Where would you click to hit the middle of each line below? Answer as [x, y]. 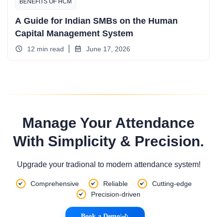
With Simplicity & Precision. [108, 141]
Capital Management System [74, 34]
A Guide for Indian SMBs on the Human [96, 21]
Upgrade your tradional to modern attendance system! [108, 165]
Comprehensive [54, 184]
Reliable [115, 184]
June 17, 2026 [108, 49]
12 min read [46, 49]
